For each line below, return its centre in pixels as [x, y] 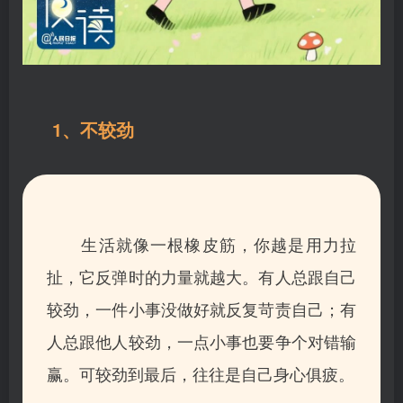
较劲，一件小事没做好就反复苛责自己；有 [201, 308]
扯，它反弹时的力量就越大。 [153, 276]
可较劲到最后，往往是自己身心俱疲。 [217, 373]
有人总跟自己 [308, 276]
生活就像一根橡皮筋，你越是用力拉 [201, 243]
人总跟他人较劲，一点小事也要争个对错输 [201, 340]
